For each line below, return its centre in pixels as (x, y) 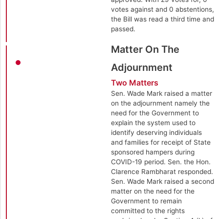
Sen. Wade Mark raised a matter (161, 93)
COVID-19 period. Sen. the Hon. (161, 162)
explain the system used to (153, 122)
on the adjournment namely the (160, 103)
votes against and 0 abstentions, (162, 9)
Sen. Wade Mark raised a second (162, 181)
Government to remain (146, 201)
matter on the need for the (153, 191)
